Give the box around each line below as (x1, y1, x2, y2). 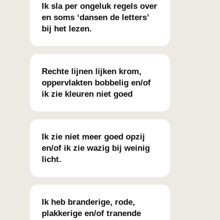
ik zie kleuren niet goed (42, 89, 133, 99)
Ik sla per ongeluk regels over (42, 1, 157, 11)
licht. (42, 155, 61, 164)
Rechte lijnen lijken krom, (42, 67, 141, 76)
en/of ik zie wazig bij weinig (42, 143, 150, 153)
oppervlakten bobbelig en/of (42, 78, 151, 87)
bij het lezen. (42, 24, 92, 33)
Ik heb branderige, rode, (42, 197, 135, 207)
